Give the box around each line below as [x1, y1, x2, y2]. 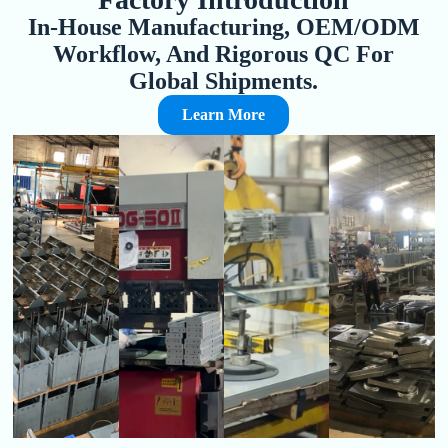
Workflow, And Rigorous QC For [53, 41, 395, 68]
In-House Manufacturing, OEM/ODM [27, 14, 420, 41]
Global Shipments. [129, 68, 319, 95]
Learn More [182, 106, 266, 124]
